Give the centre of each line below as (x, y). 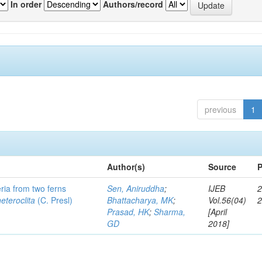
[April (218, 212)
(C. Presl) (54, 200)
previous (220, 109)
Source (223, 167)
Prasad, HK (128, 212)
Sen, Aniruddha (136, 188)
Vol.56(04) (227, 200)
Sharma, (170, 212)
